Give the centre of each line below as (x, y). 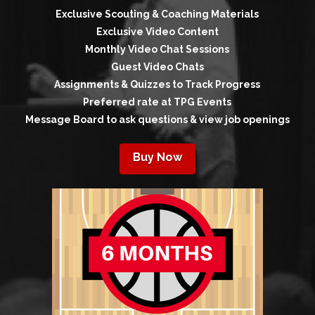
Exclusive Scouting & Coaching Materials (157, 14)
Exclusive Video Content (157, 32)
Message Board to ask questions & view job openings (157, 120)
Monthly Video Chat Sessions (157, 50)
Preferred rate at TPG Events (157, 102)
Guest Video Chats (157, 67)
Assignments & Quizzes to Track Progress (157, 85)
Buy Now (157, 157)
